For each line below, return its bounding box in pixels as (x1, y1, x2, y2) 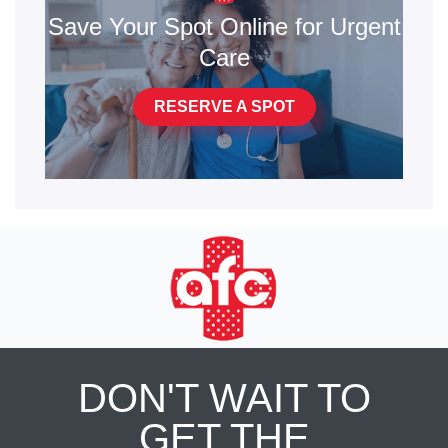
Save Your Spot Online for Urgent (47, 12, 401, 40)
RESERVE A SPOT (153, 97, 295, 115)
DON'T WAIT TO (77, 375, 371, 420)
